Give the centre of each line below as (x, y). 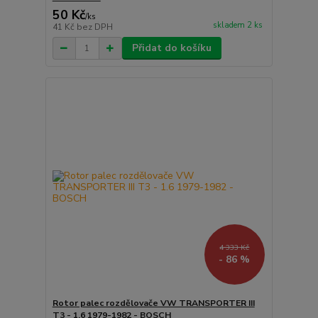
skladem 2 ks (237, 26)
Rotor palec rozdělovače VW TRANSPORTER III (153, 303)
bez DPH (94, 27)
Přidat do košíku (171, 48)
